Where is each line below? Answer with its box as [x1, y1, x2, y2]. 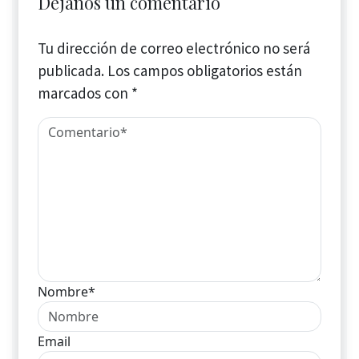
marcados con [38, 83, 131, 103]
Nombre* [38, 283, 95, 301]
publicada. [38, 61, 104, 81]
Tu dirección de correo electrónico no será [38, 38, 310, 58]
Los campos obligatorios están [107, 61, 302, 81]
